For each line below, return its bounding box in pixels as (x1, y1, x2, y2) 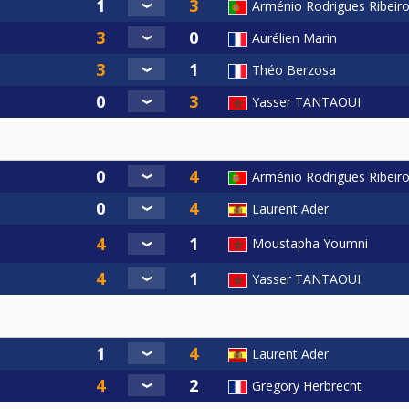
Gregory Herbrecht (252, 376, 362, 394)
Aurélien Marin (252, 28, 337, 47)
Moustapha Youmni (252, 234, 368, 252)
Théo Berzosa (252, 60, 336, 79)
